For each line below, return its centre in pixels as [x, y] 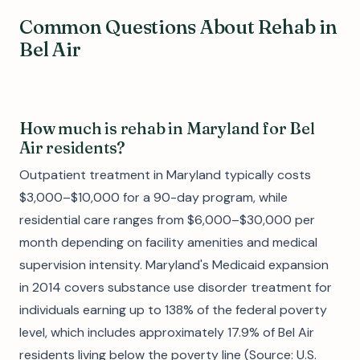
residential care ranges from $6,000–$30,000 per [167, 220]
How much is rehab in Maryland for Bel [167, 128]
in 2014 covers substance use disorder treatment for [176, 287]
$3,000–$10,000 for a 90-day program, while [153, 197]
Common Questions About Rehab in [178, 27]
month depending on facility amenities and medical [168, 242]
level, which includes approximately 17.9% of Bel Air [167, 332]
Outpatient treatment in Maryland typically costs [165, 175]
